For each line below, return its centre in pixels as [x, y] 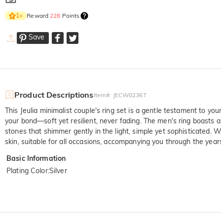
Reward [38, 15]
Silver [58, 170]
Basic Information [36, 158]
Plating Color [27, 170]
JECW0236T [129, 95]
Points [70, 15]
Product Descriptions [54, 94]
